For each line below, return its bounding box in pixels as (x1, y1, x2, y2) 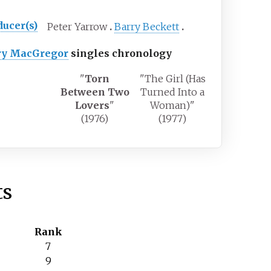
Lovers (75, 99, 110, 111)
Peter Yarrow (47, 20, 108, 33)
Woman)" (150, 99, 195, 111)
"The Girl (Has (139, 72, 206, 85)
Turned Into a (140, 85, 205, 98)
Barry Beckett (114, 20, 180, 33)
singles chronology (68, 47, 172, 59)
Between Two (60, 85, 129, 98)
